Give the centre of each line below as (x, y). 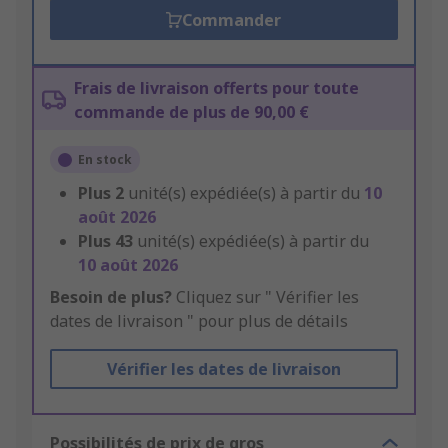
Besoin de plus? (111, 297)
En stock (105, 160)
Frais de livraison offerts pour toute (216, 88)
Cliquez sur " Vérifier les (265, 297)
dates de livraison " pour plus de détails (199, 321)
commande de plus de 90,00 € (191, 112)
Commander (232, 20)
